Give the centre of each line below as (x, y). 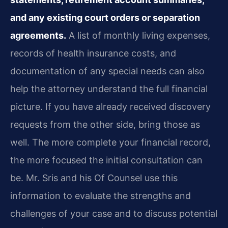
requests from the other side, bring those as (105, 124)
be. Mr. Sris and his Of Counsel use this (94, 178)
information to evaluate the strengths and (101, 195)
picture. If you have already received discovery (110, 106)
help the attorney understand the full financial (109, 89)
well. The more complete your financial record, (110, 142)
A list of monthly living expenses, (138, 35)
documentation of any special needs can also (107, 71)
